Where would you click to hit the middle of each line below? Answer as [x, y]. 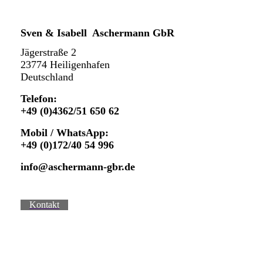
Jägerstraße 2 [48, 52]
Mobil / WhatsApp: [65, 132]
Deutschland [47, 77]
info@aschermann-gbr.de [78, 166]
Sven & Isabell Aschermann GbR [97, 33]
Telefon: [39, 98]
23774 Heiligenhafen [65, 64]
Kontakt [44, 204]
